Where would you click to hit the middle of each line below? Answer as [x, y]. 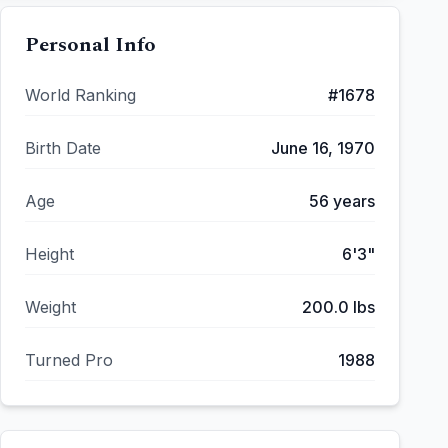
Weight [50, 307]
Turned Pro [69, 360]
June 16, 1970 [323, 148]
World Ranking [80, 95]
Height [49, 254]
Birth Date [63, 148]
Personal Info [90, 45]
